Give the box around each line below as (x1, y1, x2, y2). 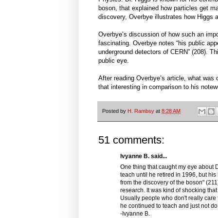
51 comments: (98, 133, 164, 146)
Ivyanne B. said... (120, 152, 167, 160)
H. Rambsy (127, 108, 154, 114)
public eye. (98, 57, 129, 65)
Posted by (102, 108, 127, 114)
